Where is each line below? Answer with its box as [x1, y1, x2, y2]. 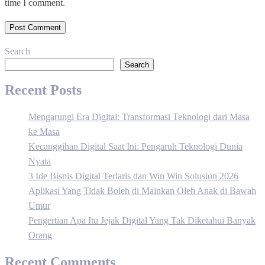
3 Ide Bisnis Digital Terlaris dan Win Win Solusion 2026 [28, 171, 238, 182]
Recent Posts [5, 82, 82, 98]
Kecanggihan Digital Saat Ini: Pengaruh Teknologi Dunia [28, 141, 243, 152]
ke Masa [28, 127, 60, 137]
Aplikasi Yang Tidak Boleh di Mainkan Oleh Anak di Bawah [28, 186, 256, 196]
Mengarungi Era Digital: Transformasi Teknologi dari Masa [28, 112, 250, 122]
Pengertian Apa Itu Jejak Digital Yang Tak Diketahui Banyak [28, 215, 256, 226]
